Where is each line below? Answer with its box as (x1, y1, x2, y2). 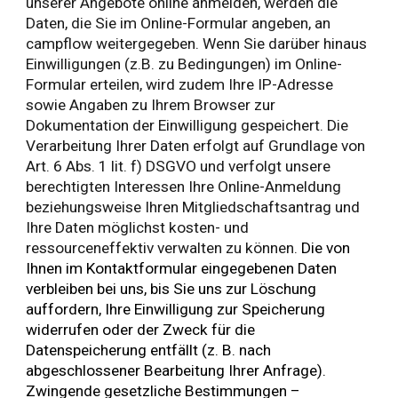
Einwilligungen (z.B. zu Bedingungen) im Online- (26, 55, 343, 74)
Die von (301, 239, 351, 258)
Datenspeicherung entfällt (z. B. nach (26, 341, 272, 360)
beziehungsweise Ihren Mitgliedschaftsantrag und (26, 198, 361, 217)
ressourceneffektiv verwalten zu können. (26, 239, 302, 258)
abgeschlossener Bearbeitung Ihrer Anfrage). (26, 362, 327, 380)
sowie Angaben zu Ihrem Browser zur (26, 96, 276, 115)
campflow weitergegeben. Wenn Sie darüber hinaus (26, 35, 368, 53)
